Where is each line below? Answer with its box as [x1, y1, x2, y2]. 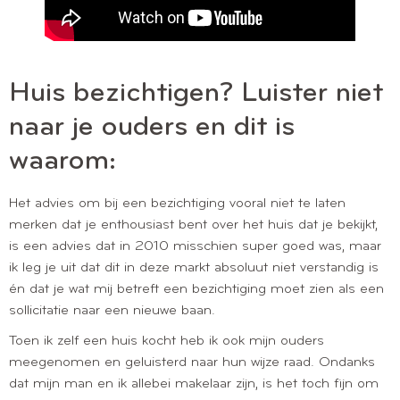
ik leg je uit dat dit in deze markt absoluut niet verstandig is [9, 260, 379, 275]
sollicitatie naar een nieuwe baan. [9, 303, 220, 318]
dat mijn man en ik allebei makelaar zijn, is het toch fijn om [9, 376, 379, 391]
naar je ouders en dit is [9, 112, 295, 142]
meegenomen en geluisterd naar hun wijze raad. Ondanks [9, 354, 375, 370]
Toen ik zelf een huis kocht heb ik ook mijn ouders [9, 333, 324, 348]
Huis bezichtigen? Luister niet [9, 79, 383, 108]
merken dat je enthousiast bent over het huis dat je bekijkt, [9, 217, 378, 232]
